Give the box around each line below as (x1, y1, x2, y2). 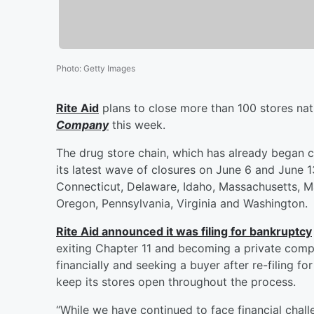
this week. (109, 117, 165, 132)
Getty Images (83, 62, 135, 74)
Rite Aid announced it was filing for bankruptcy (56, 224, 312, 238)
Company (56, 117, 109, 132)
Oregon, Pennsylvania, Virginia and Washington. (56, 196, 308, 210)
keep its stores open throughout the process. (56, 274, 296, 289)
